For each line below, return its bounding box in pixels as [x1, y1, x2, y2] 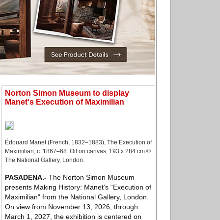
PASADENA [5, 173, 42, 182]
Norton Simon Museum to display [5, 89, 129, 97]
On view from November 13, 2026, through [5, 203, 138, 211]
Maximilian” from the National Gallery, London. [5, 193, 149, 201]
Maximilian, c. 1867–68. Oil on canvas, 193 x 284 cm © [5, 148, 151, 155]
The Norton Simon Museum [47, 173, 135, 182]
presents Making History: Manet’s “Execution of [5, 183, 151, 192]
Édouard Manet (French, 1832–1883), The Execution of [5, 139, 152, 146]
